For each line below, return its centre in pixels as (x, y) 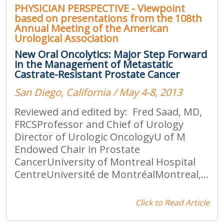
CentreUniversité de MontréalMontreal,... (111, 174)
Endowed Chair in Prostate (77, 149)
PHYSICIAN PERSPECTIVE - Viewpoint (100, 8)
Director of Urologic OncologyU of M (100, 136)
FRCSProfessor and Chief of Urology (99, 124)
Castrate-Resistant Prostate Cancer (97, 74)
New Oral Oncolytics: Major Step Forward (111, 54)
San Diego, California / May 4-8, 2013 (98, 92)
